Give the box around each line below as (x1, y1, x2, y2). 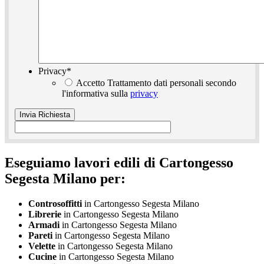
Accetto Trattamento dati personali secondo (76, 77, 236, 88)
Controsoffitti (28, 198, 82, 209)
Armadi (28, 219, 60, 230)
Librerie (28, 209, 61, 219)
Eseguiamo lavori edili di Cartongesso (5, 154, 233, 170)
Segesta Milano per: (5, 170, 126, 186)
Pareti (28, 230, 52, 240)
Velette (28, 240, 55, 251)
